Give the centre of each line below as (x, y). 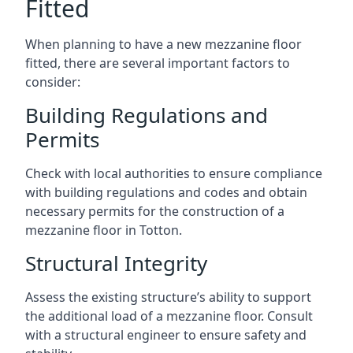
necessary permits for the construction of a (155, 211)
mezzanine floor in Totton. (104, 230)
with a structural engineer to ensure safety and (166, 334)
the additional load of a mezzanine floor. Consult (169, 316)
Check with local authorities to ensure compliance (174, 173)
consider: (53, 82)
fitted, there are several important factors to (158, 63)
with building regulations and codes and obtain (166, 192)
